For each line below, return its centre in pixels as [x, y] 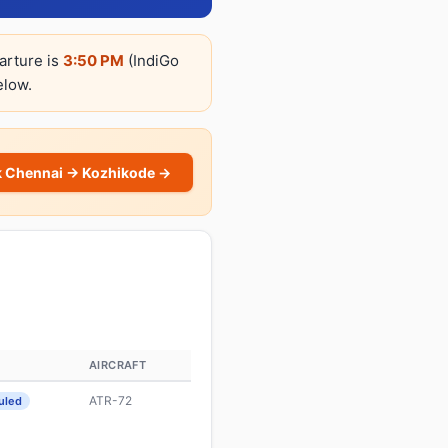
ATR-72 [110, 400]
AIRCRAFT [118, 365]
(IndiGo [151, 60]
